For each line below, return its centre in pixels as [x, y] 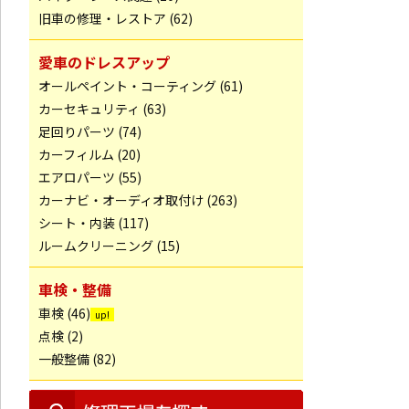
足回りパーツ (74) [90, 131]
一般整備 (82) [77, 359]
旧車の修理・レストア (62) [115, 18]
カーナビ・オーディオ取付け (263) [138, 200]
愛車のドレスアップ [104, 62]
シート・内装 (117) [94, 223]
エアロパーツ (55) [90, 177]
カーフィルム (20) [89, 154]
